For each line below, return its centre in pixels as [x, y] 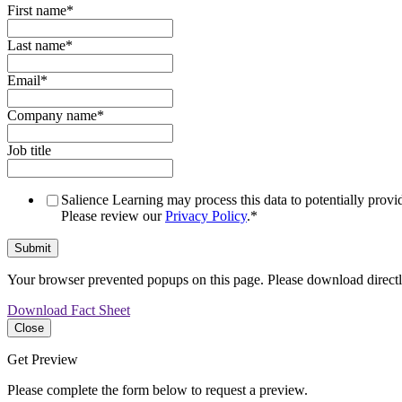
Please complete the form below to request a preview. [157, 390]
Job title [29, 151]
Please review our [113, 216]
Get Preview [43, 360]
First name [37, 11]
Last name [36, 46]
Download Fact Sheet [69, 310]
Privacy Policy [206, 216]
